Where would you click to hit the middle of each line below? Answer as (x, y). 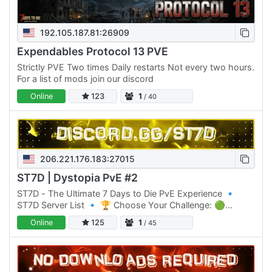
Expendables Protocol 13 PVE (93, 52)
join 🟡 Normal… (50, 228)
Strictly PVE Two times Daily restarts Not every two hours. (136, 67)
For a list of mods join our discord (85, 78)
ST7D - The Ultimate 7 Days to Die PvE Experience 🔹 (126, 193)
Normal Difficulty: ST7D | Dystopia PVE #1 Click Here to (129, 216)
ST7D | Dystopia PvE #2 (77, 178)
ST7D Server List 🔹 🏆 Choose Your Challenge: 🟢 (121, 205)
